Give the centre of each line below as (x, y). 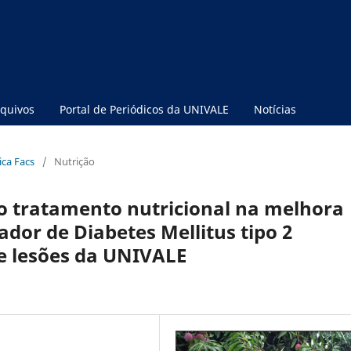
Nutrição (74, 161)
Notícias (275, 109)
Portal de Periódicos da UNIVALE (144, 109)
